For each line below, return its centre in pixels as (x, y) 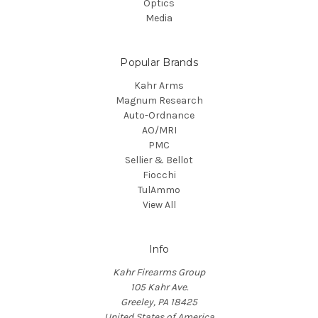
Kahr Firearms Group (159, 272)
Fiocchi (159, 175)
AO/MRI (159, 130)
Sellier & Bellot (159, 160)
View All (159, 204)
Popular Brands (159, 62)
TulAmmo (159, 190)
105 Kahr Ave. (159, 287)
